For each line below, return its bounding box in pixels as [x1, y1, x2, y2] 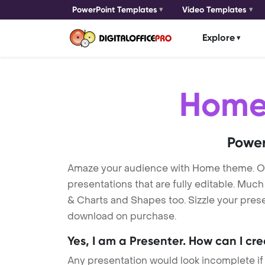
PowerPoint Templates [72, 5, 157, 15]
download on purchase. [67, 209, 176, 222]
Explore [202, 32, 235, 44]
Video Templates [182, 5, 247, 15]
